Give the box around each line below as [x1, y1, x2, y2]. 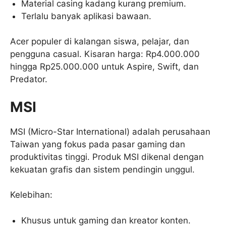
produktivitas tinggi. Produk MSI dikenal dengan [10, 151, 204, 162]
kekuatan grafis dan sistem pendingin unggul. [10, 164, 195, 175]
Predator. [10, 74, 47, 85]
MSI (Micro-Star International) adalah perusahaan [10, 126, 210, 137]
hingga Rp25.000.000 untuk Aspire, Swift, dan [10, 62, 199, 72]
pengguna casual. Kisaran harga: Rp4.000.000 [10, 49, 200, 60]
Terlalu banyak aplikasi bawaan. [21, 11, 152, 21]
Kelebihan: [10, 190, 52, 200]
